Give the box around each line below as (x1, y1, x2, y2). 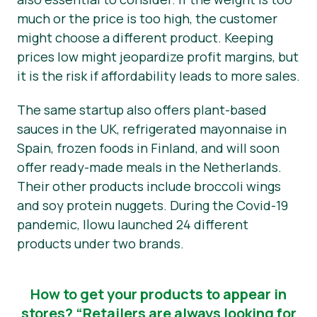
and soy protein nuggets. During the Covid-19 (17, 197, 288, 214)
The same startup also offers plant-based (17, 101, 267, 119)
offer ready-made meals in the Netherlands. (17, 158, 282, 176)
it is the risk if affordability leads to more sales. (17, 67, 300, 84)
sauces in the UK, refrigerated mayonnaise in (17, 120, 287, 138)
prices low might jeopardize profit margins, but (17, 47, 299, 65)
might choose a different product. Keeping (17, 28, 273, 46)
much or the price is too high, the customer (17, 9, 277, 27)
